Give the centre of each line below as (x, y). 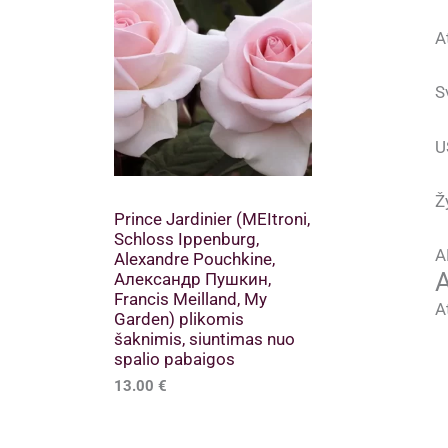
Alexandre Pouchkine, (194, 258)
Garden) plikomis (179, 318)
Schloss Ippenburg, (186, 238)
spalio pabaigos (174, 358)
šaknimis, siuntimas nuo (204, 338)
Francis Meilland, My (190, 298)
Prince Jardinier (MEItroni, (212, 218)
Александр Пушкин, (192, 278)
